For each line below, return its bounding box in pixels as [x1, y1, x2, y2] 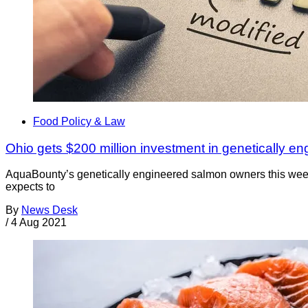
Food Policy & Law [33, 115, 125, 127]
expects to [5, 181, 55, 193]
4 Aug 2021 [11, 217, 67, 229]
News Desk [21, 204, 78, 217]
